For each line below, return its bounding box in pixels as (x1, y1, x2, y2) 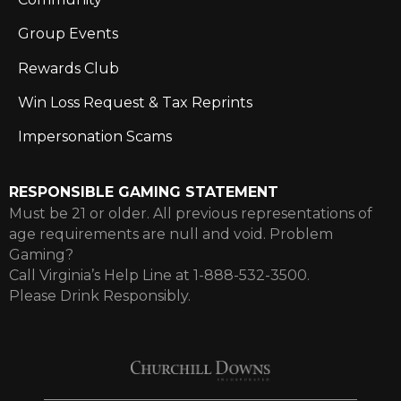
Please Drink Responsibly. (9, 286, 191, 304)
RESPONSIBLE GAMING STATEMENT (9, 183, 278, 200)
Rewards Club (18, 59, 119, 77)
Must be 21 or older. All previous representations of (9, 204, 372, 222)
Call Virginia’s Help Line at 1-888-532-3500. (9, 266, 310, 284)
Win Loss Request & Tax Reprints (18, 94, 252, 112)
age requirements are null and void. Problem (9, 225, 333, 243)
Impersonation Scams (18, 128, 172, 146)
